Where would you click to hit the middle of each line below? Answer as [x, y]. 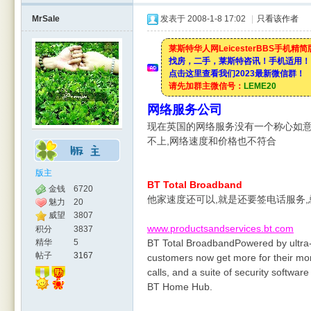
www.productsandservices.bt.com [220, 228]
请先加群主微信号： [206, 86]
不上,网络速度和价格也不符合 [212, 141]
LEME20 [260, 86]
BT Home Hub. [180, 287]
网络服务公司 [185, 110]
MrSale [46, 19]
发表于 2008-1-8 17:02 [203, 19]
